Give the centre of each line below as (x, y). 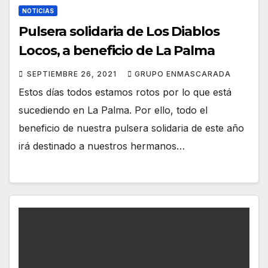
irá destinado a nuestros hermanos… (102, 146)
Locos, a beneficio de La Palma (117, 51)
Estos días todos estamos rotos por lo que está (125, 92)
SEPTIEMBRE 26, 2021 (73, 74)
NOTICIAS (38, 11)
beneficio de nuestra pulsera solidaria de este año (131, 128)
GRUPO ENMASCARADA (183, 74)
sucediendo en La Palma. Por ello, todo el (113, 110)
